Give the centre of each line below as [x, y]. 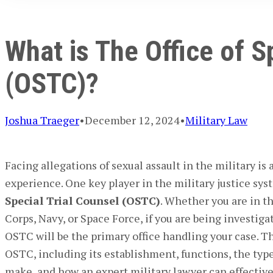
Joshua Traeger [42, 120]
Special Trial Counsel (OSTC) [83, 201]
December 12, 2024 [132, 120]
